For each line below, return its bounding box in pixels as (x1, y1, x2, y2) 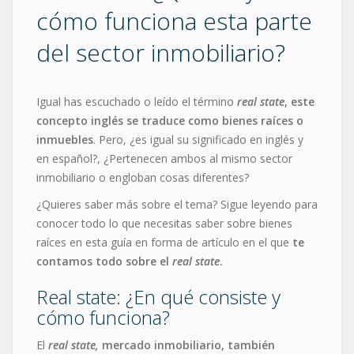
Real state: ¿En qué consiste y (36, 283, 281, 310)
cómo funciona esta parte (36, 4, 312, 37)
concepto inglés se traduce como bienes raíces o (36, 112, 303, 128)
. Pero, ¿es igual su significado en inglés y (93, 131, 303, 147)
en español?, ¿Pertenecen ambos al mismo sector (36, 150, 292, 166)
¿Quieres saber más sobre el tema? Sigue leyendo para (36, 196, 318, 212)
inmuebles (36, 131, 93, 147)
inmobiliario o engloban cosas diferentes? (36, 169, 249, 185)
